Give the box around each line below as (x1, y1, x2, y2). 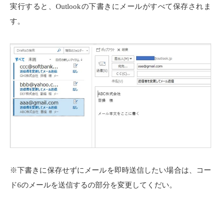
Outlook (56, 2, 81, 10)
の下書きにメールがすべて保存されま (81, 2, 212, 10)
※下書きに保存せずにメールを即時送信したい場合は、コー (10, 166, 211, 175)
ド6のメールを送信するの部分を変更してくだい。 (10, 181, 177, 189)
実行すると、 (10, 2, 56, 10)
